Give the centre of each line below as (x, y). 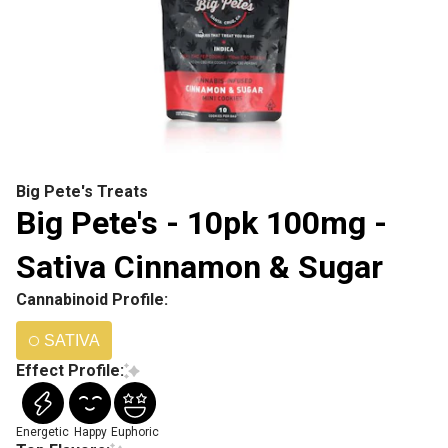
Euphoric (135, 432)
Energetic (42, 432)
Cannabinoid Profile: (92, 299)
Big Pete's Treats (82, 191)
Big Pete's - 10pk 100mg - (201, 223)
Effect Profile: (70, 370)
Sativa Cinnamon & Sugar (199, 267)
